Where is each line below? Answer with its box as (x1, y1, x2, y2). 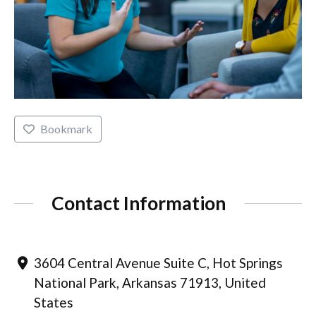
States (33, 294, 73, 311)
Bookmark (39, 122, 92, 136)
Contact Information (51, 191, 226, 214)
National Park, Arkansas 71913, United (33, 274, 266, 291)
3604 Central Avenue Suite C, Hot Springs (33, 255, 283, 272)
